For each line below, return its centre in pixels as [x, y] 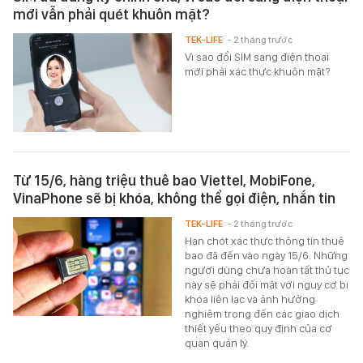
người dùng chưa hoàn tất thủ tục [267, 270]
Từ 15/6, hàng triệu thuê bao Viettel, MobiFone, [164, 181]
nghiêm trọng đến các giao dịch [263, 314]
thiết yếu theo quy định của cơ [259, 329]
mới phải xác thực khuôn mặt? [258, 72]
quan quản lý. [217, 343]
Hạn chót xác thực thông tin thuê [265, 241]
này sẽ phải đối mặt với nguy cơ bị [267, 285]
